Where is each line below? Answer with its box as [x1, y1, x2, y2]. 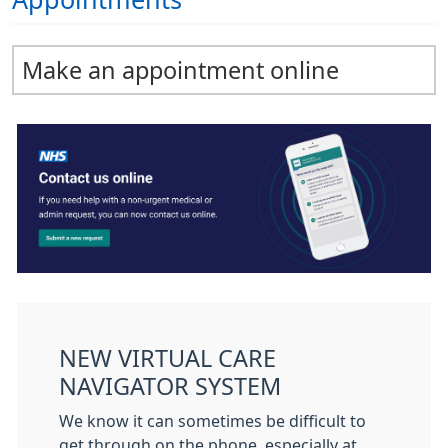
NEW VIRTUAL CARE [59, 346, 276, 370]
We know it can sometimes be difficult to [59, 412, 366, 429]
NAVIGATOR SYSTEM [59, 374, 281, 398]
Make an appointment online [22, 59, 339, 82]
